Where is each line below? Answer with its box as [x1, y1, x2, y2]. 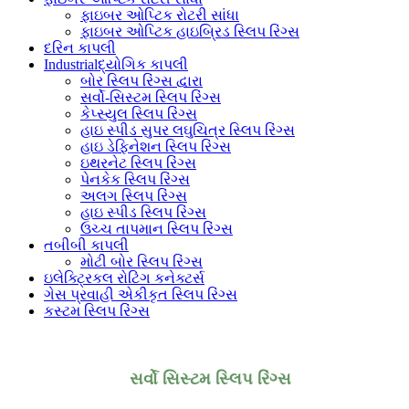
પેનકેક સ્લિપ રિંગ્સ [80, 171, 190, 187]
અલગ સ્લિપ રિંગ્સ [80, 187, 187, 204]
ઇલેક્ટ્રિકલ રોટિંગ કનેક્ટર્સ [44, 269, 204, 286]
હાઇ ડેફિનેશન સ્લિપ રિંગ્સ [80, 138, 231, 154]
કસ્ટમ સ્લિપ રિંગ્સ [44, 302, 150, 319]
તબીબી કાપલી [44, 236, 129, 253]
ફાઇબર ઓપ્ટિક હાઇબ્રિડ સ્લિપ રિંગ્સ [80, 23, 299, 39]
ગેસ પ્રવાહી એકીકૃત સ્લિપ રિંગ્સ [44, 286, 237, 302]
